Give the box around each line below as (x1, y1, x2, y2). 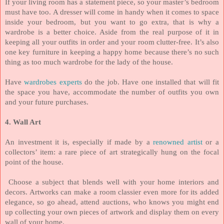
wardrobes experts (24, 77, 82, 86)
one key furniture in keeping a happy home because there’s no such (5, 47, 219, 56)
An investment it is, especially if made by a (5, 137, 153, 146)
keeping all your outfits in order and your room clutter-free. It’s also (5, 37, 219, 46)
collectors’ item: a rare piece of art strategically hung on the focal (5, 147, 219, 156)
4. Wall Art (5, 117, 41, 126)
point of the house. (5, 157, 63, 166)
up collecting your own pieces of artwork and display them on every (5, 207, 219, 216)
